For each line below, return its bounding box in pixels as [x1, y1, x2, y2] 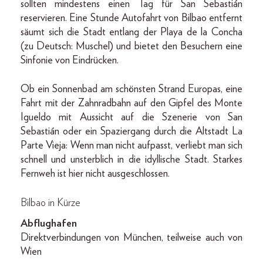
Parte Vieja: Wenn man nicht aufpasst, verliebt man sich [21, 140, 242, 151]
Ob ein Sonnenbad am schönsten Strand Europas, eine [21, 84, 242, 95]
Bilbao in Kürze [21, 198, 80, 208]
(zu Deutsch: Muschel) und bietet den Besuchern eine [21, 41, 242, 52]
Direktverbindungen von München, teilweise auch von [21, 232, 242, 243]
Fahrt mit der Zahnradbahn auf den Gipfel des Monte [21, 98, 242, 109]
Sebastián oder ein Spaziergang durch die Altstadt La [21, 126, 242, 137]
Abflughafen [21, 218, 77, 229]
